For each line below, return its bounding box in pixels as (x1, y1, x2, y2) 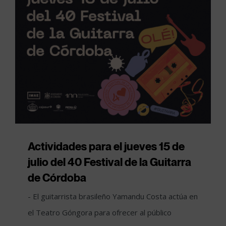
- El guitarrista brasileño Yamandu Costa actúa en (28, 191, 198, 201)
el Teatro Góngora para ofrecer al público (28, 207, 172, 217)
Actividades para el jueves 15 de (28, 139, 185, 153)
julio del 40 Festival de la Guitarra (28, 155, 191, 168)
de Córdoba (28, 171, 86, 184)
